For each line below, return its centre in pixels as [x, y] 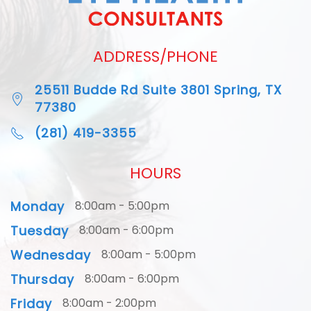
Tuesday [40, 231]
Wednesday [51, 255]
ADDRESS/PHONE [155, 57]
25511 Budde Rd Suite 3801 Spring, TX [158, 90]
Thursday [42, 280]
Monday [37, 207]
